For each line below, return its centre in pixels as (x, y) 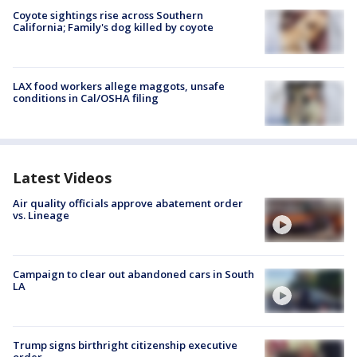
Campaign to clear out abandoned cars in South (133, 274)
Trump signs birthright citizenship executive (125, 345)
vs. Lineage (41, 215)
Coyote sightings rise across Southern (108, 15)
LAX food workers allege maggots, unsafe (119, 86)
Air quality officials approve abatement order (128, 203)
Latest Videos (62, 177)
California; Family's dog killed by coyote (113, 27)
